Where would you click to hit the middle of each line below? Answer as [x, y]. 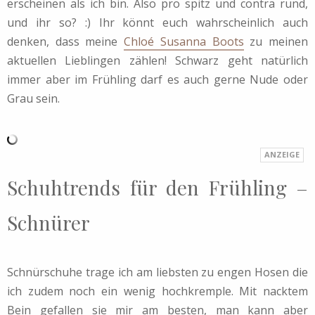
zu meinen [276, 41]
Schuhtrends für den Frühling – [157, 187]
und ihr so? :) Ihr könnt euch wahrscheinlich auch [157, 22]
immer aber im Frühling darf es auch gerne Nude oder [157, 79]
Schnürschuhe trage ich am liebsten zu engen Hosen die [157, 272]
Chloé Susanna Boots [184, 41]
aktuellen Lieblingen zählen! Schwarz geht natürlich [157, 60]
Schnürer [49, 222]
